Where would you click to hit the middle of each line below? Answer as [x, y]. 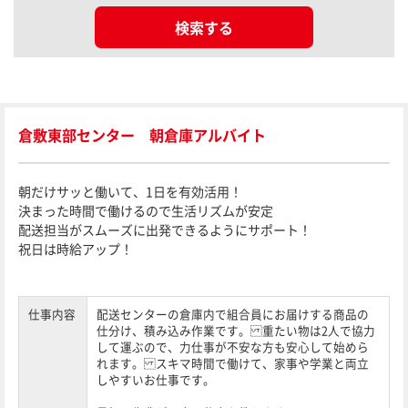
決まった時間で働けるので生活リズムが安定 [146, 210]
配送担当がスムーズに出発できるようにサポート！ [165, 229]
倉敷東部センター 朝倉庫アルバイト [142, 135]
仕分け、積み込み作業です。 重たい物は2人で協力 [236, 330]
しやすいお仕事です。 [156, 379]
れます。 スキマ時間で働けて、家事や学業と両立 [233, 363]
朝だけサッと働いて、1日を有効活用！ [130, 191]
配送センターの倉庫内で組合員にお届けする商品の [233, 314]
